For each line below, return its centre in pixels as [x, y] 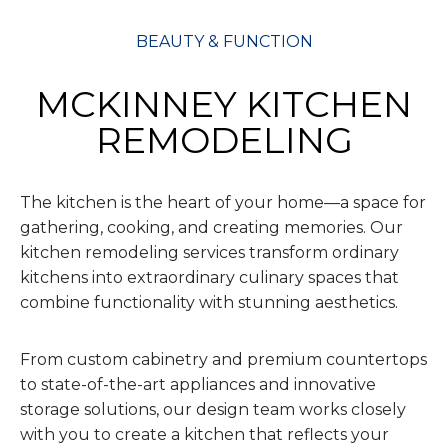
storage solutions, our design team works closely [213, 409]
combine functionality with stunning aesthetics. [209, 302]
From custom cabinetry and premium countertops [223, 359]
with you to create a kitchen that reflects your [204, 434]
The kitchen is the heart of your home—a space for [223, 202]
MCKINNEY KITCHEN [224, 103]
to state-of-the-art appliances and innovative [198, 384]
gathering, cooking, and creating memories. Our [211, 227]
